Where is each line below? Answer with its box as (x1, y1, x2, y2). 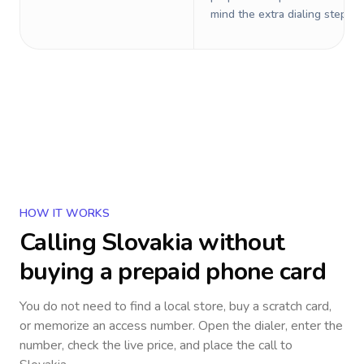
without (193, 226, 284, 259)
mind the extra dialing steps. (210, 6, 355, 22)
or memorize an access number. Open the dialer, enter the (19, 317, 343, 335)
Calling (19, 226, 102, 259)
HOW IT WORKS (19, 206, 110, 221)
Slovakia (102, 226, 193, 259)
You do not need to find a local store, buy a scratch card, (19, 297, 331, 315)
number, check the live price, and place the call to (19, 336, 292, 354)
